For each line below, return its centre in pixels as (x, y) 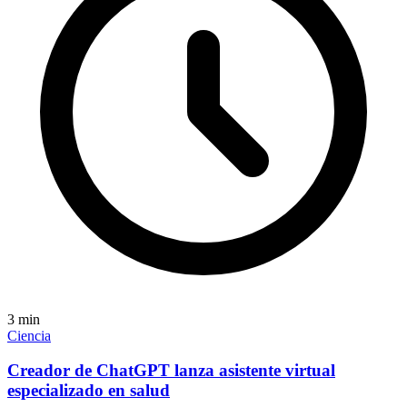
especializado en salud (89, 391)
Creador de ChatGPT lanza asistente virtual (171, 371)
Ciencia (29, 335)
